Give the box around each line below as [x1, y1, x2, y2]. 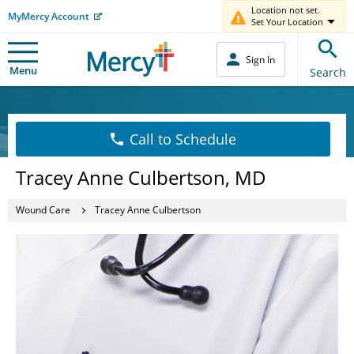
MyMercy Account [8, 9, 89, 23]
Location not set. [251, 4, 320, 16]
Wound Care [16, 203, 70, 217]
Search [310, 64, 346, 80]
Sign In [246, 52, 275, 66]
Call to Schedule [129, 129, 236, 149]
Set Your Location [251, 16, 323, 28]
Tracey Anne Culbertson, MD [16, 164, 266, 190]
